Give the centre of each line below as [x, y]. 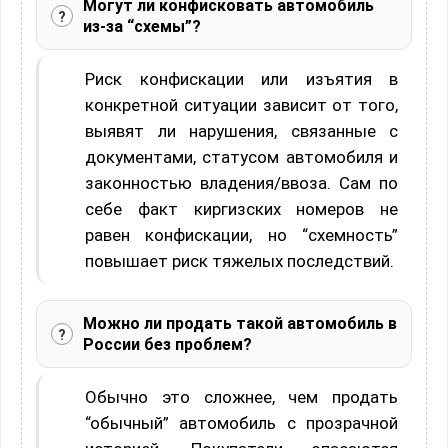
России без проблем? [167, 345]
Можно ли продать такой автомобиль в [240, 324]
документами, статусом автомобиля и [241, 157]
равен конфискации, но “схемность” [241, 235]
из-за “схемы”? [142, 27]
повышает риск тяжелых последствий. [239, 261]
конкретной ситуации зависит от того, [241, 105]
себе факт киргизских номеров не [241, 209]
